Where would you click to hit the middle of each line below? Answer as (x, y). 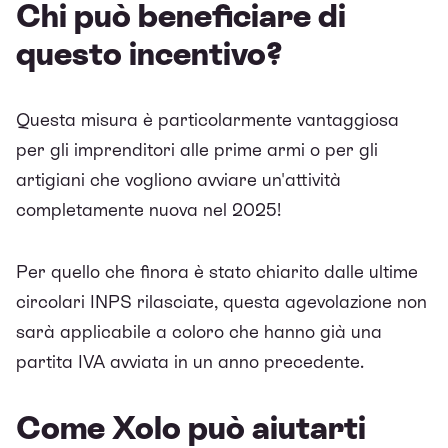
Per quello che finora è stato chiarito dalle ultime (217, 271)
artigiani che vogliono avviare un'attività (178, 179)
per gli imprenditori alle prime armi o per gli (197, 149)
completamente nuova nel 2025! (148, 209)
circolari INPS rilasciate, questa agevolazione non (221, 301)
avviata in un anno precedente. (234, 361)
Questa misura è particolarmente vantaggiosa (207, 119)
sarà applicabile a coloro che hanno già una (199, 331)
